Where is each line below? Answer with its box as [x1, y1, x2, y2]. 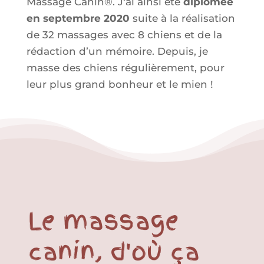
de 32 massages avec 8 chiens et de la [26, 28, 222, 41]
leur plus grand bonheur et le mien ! [26, 78, 213, 90]
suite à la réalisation [129, 12, 235, 24]
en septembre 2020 [26, 12, 130, 24]
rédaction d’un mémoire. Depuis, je [26, 45, 208, 57]
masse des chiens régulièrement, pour [26, 61, 225, 74]
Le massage [28, 203, 179, 238]
